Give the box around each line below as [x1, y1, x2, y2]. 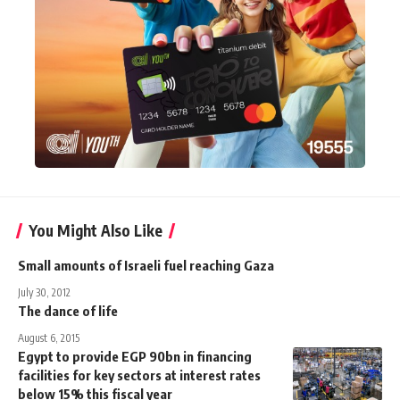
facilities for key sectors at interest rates [18, 367, 261, 384]
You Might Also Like [29, 221, 162, 241]
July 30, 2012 [18, 286, 71, 300]
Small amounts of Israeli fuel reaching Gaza [18, 257, 274, 274]
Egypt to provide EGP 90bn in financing [18, 348, 252, 365]
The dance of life [18, 303, 118, 320]
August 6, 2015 [18, 331, 79, 346]
